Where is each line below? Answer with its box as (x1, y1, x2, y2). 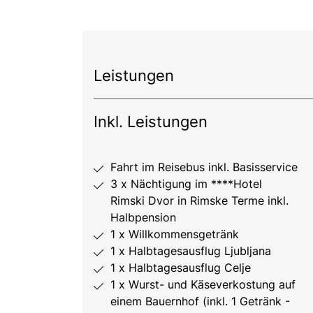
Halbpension (110, 210, 176, 224)
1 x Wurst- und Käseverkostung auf (110, 277, 296, 291)
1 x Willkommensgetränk (110, 226, 239, 241)
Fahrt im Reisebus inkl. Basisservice (110, 159, 298, 174)
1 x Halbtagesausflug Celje (110, 260, 251, 275)
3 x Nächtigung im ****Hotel (110, 176, 262, 191)
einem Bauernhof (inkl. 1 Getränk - (110, 293, 290, 308)
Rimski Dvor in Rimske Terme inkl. (110, 193, 289, 208)
